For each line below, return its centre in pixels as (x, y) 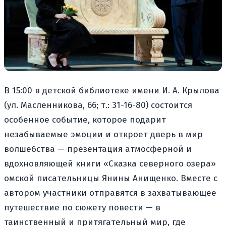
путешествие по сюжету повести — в (82, 208)
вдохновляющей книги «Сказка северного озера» (110, 164)
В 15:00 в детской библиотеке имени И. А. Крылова (112, 91)
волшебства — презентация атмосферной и (98, 149)
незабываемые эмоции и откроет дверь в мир (103, 135)
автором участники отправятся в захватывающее (110, 193)
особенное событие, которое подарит (85, 120)
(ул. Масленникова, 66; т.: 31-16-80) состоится (98, 105)
